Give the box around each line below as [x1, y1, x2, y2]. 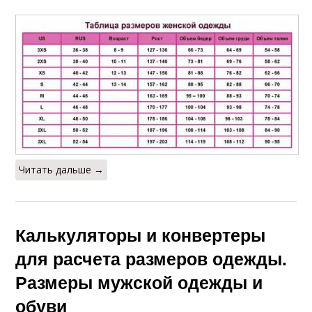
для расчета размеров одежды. [15, 245, 288, 271]
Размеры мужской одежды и [15, 269, 263, 295]
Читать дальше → [19, 162, 104, 176]
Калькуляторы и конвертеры [15, 221, 266, 247]
